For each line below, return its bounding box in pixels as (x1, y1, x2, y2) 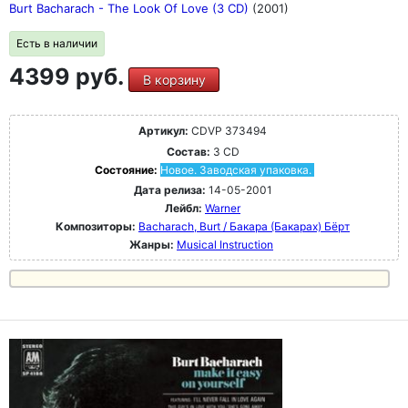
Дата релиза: (133, 183, 206, 197)
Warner (205, 201, 240, 215)
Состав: (166, 145, 210, 158)
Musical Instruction (177, 238, 273, 251)
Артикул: (138, 124, 189, 138)
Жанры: (129, 238, 174, 251)
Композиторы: (56, 219, 138, 233)
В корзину (142, 72, 206, 87)
